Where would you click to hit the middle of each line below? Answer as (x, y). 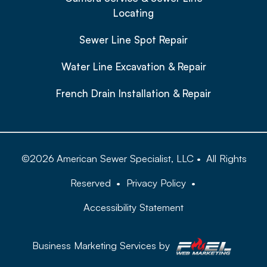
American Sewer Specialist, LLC (125, 159)
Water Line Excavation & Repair (133, 67)
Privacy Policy (156, 183)
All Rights (227, 159)
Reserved (90, 183)
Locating (133, 13)
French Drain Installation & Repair (133, 94)
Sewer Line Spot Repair (133, 40)
